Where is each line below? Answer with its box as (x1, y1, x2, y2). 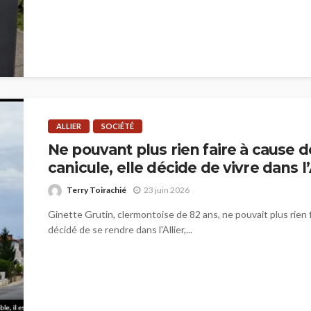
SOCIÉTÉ (101, 121, 134, 131)
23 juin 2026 (144, 185, 190, 196)
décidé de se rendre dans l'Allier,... (48, 223, 192, 235)
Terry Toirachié (67, 184, 126, 195)
